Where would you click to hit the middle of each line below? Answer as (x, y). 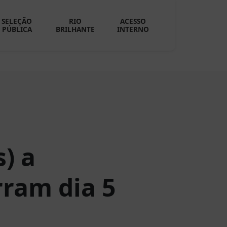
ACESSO (133, 21)
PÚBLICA (17, 29)
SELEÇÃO (17, 21)
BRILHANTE (75, 29)
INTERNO (133, 29)
